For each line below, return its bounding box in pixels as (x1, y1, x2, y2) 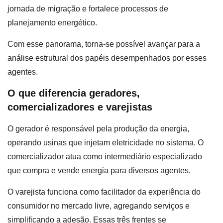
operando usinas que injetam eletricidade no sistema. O (7, 138, 204, 147)
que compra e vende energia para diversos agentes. (7, 166, 193, 175)
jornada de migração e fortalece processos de (7, 4, 168, 13)
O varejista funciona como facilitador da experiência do (7, 187, 201, 196)
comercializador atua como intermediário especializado (7, 152, 202, 161)
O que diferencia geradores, (7, 88, 140, 99)
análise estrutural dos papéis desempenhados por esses (7, 53, 207, 62)
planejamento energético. (7, 18, 97, 27)
